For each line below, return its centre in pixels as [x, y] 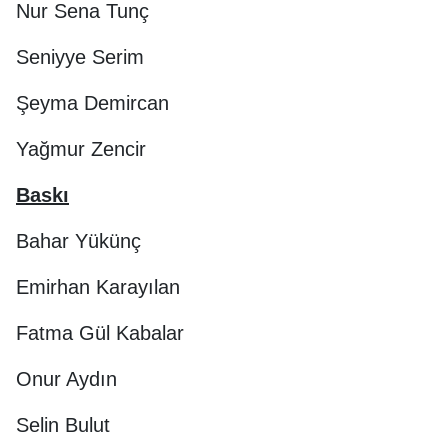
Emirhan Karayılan [98, 286]
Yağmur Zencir [81, 148]
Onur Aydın [66, 378]
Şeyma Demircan [92, 102]
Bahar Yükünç [78, 240]
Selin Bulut [63, 424]
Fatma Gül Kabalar [100, 332]
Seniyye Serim [80, 56]
